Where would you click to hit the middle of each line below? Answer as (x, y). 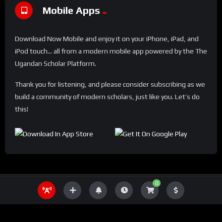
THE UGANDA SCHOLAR (111, 191)
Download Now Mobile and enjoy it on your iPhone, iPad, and (107, 39)
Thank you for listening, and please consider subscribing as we (110, 84)
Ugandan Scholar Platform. (55, 64)
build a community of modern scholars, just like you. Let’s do (107, 97)
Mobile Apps (71, 10)
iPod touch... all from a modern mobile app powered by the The (111, 51)
